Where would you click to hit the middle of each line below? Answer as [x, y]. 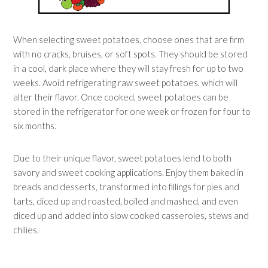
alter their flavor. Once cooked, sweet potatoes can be [121, 97]
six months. [35, 126]
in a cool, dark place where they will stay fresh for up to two [129, 68]
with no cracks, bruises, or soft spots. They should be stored [131, 54]
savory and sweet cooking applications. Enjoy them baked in [129, 172]
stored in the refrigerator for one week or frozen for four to [132, 111]
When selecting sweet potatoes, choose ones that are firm [129, 39]
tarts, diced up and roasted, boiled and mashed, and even [126, 201]
